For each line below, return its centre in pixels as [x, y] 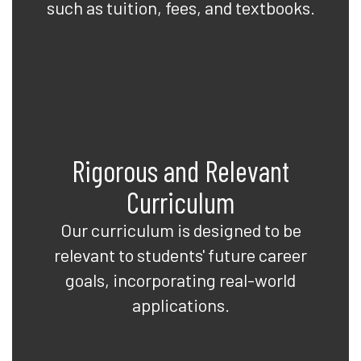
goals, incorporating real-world [180, 280]
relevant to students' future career [180, 255]
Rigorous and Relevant [180, 170]
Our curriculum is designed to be [180, 230]
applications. [180, 305]
